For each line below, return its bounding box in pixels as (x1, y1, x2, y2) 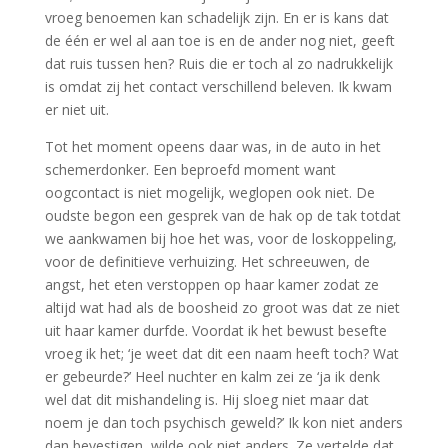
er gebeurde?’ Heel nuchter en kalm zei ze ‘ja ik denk (44, 366, 380, 386)
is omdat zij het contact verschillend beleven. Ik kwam (44, 76, 392, 96)
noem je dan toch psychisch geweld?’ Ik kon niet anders (44, 412, 403, 432)
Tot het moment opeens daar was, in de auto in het (44, 136, 381, 156)
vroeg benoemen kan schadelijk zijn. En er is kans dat (44, 7, 389, 27)
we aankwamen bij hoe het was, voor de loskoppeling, (44, 228, 397, 248)
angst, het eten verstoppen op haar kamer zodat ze (44, 274, 379, 294)
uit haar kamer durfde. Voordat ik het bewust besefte (44, 320, 387, 340)
